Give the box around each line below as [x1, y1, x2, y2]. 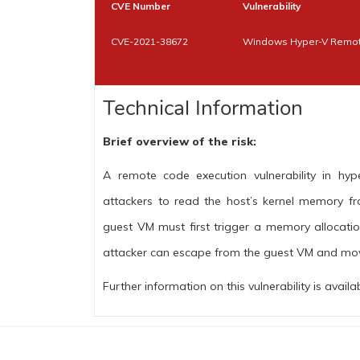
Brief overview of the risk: [103, 133, 257, 149]
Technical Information [103, 93, 304, 122]
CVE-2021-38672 [111, 35, 189, 47]
